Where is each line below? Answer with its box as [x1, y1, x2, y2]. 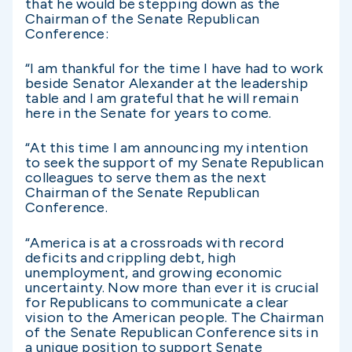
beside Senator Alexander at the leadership [25, 75, 309, 93]
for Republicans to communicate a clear [25, 293, 289, 311]
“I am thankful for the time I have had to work [25, 60, 324, 78]
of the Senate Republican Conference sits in [25, 323, 318, 341]
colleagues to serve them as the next [25, 169, 266, 187]
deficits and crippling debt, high [25, 248, 236, 266]
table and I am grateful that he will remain [25, 90, 299, 108]
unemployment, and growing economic [25, 263, 283, 281]
